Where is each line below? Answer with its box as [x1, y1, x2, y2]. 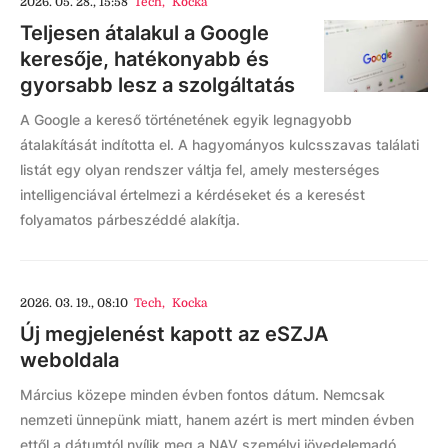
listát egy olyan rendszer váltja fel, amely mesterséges [20, 161, 380, 178]
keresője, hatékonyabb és [20, 47, 269, 71]
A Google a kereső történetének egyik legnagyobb [20, 111, 352, 128]
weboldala [20, 348, 119, 372]
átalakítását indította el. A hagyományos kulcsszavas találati [20, 136, 419, 153]
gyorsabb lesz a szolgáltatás [20, 73, 295, 97]
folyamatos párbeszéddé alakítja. [20, 211, 240, 228]
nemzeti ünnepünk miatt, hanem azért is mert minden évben [20, 411, 414, 428]
